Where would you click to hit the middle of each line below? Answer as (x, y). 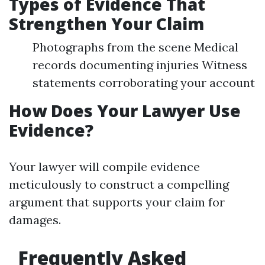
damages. (35, 220)
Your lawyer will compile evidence (104, 167)
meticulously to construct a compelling (119, 184)
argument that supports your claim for (117, 202)
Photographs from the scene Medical (135, 47)
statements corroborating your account (144, 83)
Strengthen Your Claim (106, 24)
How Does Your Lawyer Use (125, 111)
